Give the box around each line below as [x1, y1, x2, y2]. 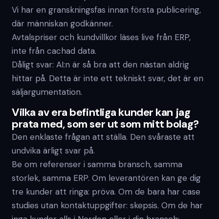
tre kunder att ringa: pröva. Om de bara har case [12, 186, 200, 197]
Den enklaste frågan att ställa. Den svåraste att [12, 131, 195, 142]
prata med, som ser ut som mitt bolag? [12, 117, 199, 131]
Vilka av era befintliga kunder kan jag [12, 105, 191, 119]
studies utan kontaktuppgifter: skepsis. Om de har [12, 200, 203, 211]
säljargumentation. [12, 87, 82, 97]
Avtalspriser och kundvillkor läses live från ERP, [12, 32, 191, 43]
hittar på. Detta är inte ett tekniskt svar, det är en [12, 73, 203, 84]
